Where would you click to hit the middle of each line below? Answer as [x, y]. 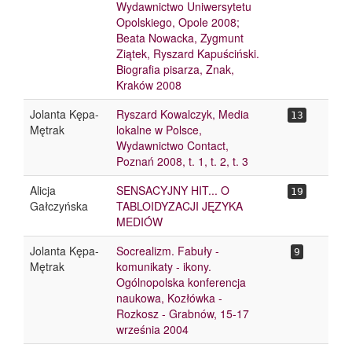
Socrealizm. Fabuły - [168, 251]
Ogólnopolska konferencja [181, 282]
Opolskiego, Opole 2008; [178, 22]
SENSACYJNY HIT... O [173, 190]
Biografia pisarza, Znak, [175, 69]
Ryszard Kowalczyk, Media [183, 114]
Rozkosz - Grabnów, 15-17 [183, 313]
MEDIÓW [139, 222]
